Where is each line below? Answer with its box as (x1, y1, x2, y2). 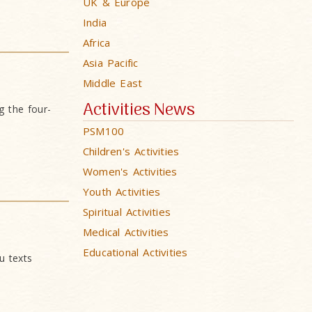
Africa (83, 36, 111, 49)
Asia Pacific (83, 56, 139, 70)
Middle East (83, 76, 143, 90)
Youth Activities (83, 185, 161, 198)
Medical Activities (83, 225, 169, 239)
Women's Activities (83, 164, 178, 178)
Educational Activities (83, 245, 188, 259)
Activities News (83, 97, 195, 124)
